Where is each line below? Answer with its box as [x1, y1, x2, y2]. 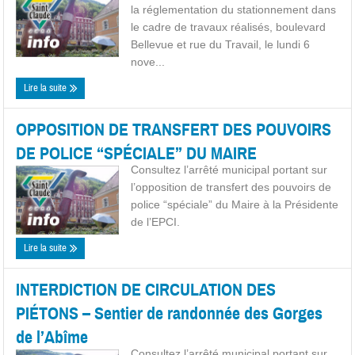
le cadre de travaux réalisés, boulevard [131, 20, 326, 33]
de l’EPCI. [131, 215, 181, 228]
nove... [131, 55, 166, 68]
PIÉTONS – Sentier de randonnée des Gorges [16, 302, 323, 324]
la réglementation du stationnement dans [131, 2, 337, 16]
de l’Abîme [16, 326, 89, 348]
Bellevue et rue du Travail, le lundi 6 [131, 37, 311, 51]
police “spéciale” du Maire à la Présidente [131, 197, 339, 211]
